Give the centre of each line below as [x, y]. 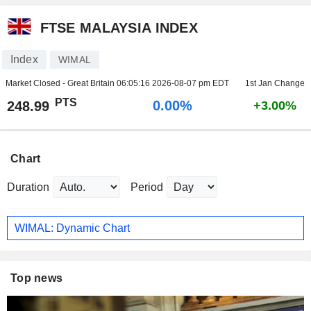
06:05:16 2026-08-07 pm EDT [173, 83]
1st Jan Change [275, 83]
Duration [28, 187]
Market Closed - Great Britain [61, 83]
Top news [37, 278]
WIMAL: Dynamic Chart [72, 228]
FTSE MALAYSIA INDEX [119, 27]
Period [147, 187]
